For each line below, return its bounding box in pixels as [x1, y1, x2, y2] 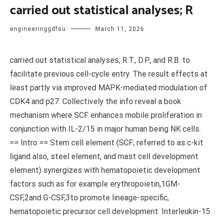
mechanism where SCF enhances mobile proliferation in [10, 110, 202, 120]
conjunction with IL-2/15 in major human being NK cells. [10, 124, 201, 134]
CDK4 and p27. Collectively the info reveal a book [10, 97, 181, 106]
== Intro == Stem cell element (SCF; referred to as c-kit [10, 138, 203, 147]
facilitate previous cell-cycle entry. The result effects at [10, 69, 208, 79]
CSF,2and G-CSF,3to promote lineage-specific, [10, 193, 169, 202]
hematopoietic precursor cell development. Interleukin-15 [10, 207, 210, 216]
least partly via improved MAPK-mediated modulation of [10, 83, 207, 92]
